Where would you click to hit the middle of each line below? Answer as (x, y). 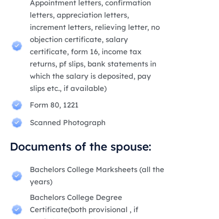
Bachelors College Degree (76, 197)
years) (41, 182)
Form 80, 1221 (55, 105)
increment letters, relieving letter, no (95, 27)
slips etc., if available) (68, 88)
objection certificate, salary (79, 40)
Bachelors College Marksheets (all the (97, 170)
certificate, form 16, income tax (86, 52)
